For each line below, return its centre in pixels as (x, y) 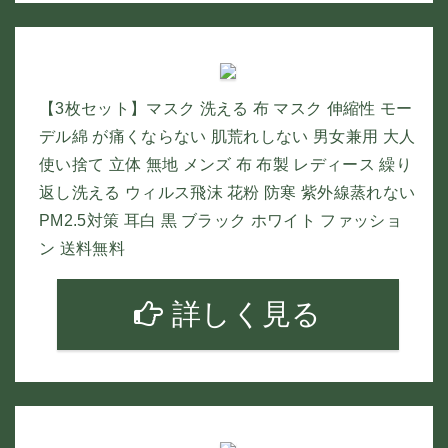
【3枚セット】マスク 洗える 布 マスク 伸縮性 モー (226, 108)
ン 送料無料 (82, 248)
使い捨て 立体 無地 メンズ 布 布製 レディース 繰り (225, 164)
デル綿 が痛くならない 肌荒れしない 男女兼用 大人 (227, 136)
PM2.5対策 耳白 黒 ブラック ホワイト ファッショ (220, 220)
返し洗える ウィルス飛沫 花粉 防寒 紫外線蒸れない (227, 192)
